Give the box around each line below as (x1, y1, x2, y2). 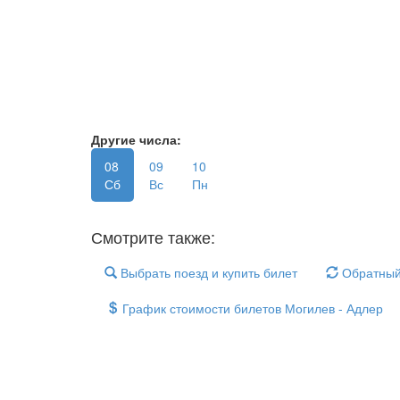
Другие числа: (91, 130, 181, 148)
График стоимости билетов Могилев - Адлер (119, 299, 383, 317)
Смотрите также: (91, 225, 215, 248)
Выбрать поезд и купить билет (117, 263, 297, 281)
